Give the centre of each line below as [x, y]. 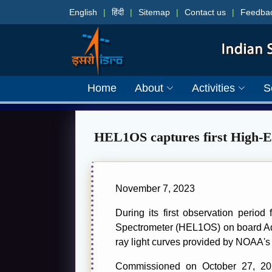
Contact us [205, 12]
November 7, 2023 [155, 188]
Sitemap [154, 12]
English [83, 12]
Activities [213, 88]
